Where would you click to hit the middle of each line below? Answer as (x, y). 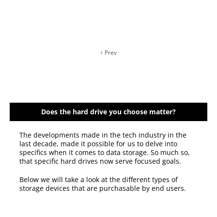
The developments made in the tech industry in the (103, 135)
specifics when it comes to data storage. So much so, (105, 153)
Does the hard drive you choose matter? (108, 112)
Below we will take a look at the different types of (99, 180)
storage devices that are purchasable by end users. (104, 188)
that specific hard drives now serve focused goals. (101, 161)
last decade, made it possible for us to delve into (98, 144)
